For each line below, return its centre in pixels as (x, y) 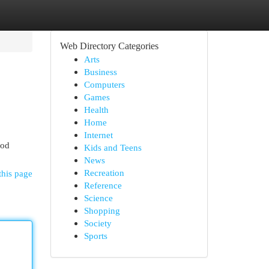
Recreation (104, 173)
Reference (103, 185)
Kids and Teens (113, 147)
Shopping (102, 210)
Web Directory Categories (109, 46)
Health (96, 110)
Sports (95, 236)
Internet (98, 135)
